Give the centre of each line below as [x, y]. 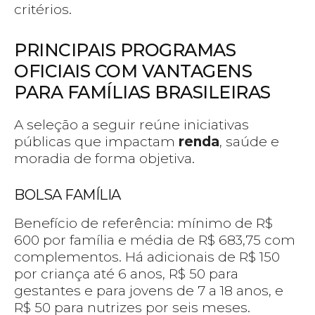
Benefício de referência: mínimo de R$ [143, 224]
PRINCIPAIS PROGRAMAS [125, 50]
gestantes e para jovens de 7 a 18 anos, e [149, 291]
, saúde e [249, 142]
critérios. [43, 10]
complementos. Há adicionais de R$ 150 [147, 257]
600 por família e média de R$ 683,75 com [155, 240]
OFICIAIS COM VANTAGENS [133, 71]
